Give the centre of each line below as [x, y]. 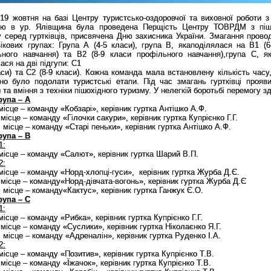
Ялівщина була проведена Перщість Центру [125, 27]
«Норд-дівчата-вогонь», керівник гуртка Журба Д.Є [153, 181]
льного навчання [189, 54]
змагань [191, 81]
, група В [153, 45]
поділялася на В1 [227, 45]
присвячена [92, 36]
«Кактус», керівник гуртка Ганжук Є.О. [133, 190]
